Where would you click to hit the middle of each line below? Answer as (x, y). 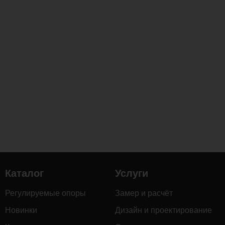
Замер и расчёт (144, 193)
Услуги (132, 173)
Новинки (21, 210)
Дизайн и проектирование (163, 210)
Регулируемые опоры (45, 193)
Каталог (24, 173)
